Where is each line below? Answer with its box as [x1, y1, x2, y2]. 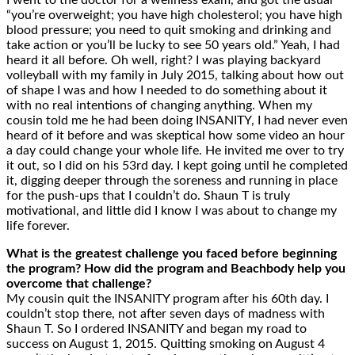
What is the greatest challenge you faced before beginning [6, 247, 337, 261]
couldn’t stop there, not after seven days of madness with [6, 307, 325, 321]
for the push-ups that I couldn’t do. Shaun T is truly [6, 189, 290, 203]
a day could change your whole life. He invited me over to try [6, 144, 344, 158]
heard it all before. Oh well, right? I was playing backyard [6, 54, 321, 67]
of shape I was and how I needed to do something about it [6, 84, 327, 97]
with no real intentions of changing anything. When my [6, 99, 312, 113]
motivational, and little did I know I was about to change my [6, 204, 337, 218]
